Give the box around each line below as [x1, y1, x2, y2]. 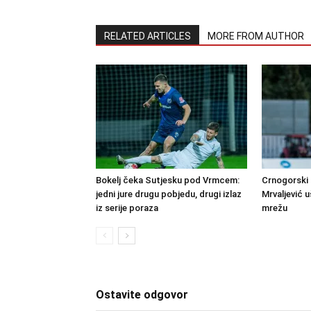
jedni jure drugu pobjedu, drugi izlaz [96, 189, 242, 199]
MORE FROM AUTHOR [208, 31, 304, 42]
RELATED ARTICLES [104, 31, 191, 42]
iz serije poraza [96, 203, 158, 213]
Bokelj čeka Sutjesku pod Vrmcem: [96, 175, 239, 185]
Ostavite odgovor [96, 288, 188, 301]
